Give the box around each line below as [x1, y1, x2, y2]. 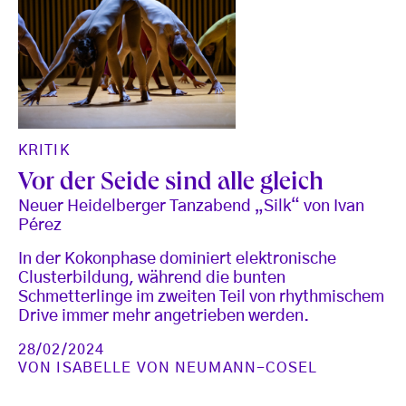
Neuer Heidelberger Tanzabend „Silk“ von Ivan [18, 198, 364, 216]
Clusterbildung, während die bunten [18, 270, 285, 287]
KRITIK [18, 143, 70, 159]
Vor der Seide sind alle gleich [18, 171, 324, 198]
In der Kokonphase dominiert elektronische [18, 251, 336, 268]
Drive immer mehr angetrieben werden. [18, 308, 309, 325]
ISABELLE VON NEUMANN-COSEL [56, 361, 318, 376]
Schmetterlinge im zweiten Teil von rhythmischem [18, 289, 384, 306]
